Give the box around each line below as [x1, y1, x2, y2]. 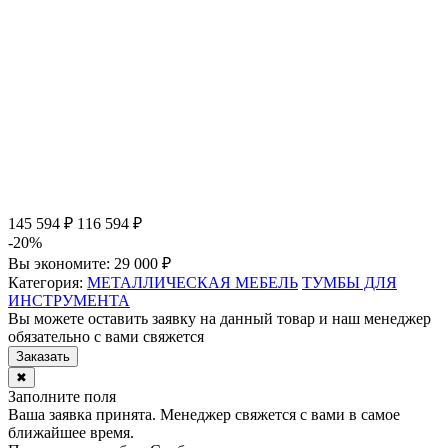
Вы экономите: [8, 254, 114, 272]
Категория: [8, 273, 87, 291]
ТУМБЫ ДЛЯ [302, 273, 397, 291]
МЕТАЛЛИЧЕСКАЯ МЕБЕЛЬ [87, 273, 298, 291]
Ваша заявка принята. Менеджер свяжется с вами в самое [8, 405, 400, 423]
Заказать [16, 348, 70, 364]
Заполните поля [8, 387, 116, 405]
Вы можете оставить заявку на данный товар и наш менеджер [8, 309, 431, 327]
